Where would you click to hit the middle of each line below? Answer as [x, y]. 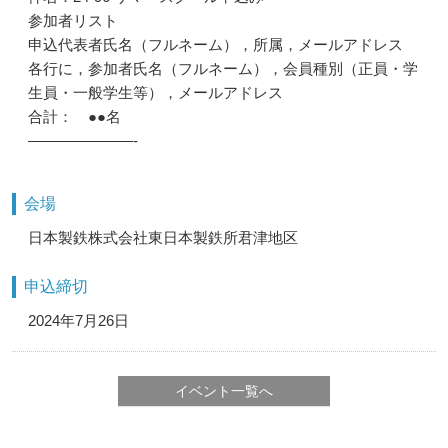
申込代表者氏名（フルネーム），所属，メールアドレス [215, 44]
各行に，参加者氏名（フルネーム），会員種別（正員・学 [223, 68]
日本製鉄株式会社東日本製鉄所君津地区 [163, 237]
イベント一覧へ [224, 391]
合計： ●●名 [74, 116]
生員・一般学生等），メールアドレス [155, 92]
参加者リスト [73, 20]
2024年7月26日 [78, 320]
